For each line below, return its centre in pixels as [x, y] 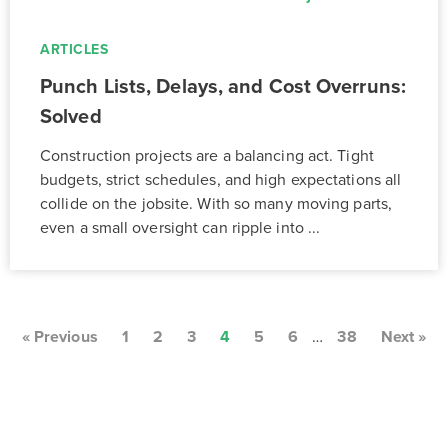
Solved [71, 116]
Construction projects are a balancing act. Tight [207, 155]
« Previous [59, 336]
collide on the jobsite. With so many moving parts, [216, 203]
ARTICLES [74, 49]
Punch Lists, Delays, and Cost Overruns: [223, 86]
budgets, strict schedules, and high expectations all [221, 179]
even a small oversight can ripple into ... [180, 227]
